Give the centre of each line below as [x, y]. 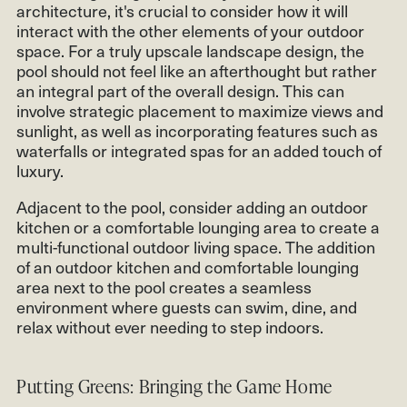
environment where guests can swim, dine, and [187, 306]
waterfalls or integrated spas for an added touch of [199, 150]
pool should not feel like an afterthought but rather [197, 70]
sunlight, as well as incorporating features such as [197, 130]
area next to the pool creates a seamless [164, 286]
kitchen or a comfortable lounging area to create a [198, 226]
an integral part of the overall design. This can [180, 90]
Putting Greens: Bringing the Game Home [174, 386]
